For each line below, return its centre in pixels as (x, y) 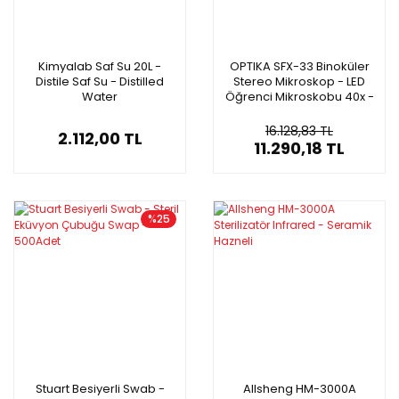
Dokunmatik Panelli (299, 111)
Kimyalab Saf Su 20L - (100, 66)
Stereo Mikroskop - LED (299, 81)
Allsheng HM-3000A (299, 388)
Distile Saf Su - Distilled (100, 81)
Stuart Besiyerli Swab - (100, 388)
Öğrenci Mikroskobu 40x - (299, 96)
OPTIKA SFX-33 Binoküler (299, 66)
